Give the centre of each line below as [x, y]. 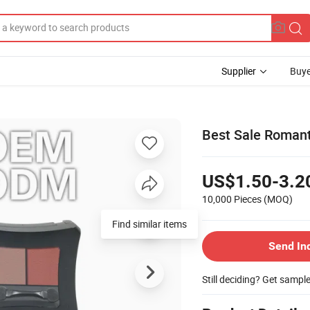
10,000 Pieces [232, 199]
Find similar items [149, 224]
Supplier [239, 71]
